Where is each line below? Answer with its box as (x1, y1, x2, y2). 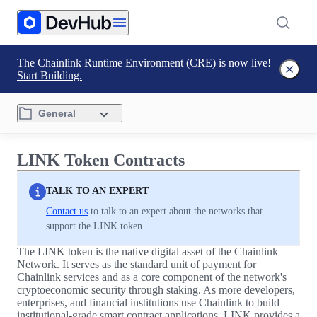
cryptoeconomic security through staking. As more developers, (17, 284, 295, 296)
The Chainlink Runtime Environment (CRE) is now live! (17, 57, 271, 69)
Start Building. (17, 69, 82, 81)
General (38, 108, 76, 119)
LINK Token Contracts (17, 151, 185, 169)
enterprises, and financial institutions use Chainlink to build (17, 296, 279, 309)
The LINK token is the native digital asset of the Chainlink (17, 246, 278, 258)
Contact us (46, 206, 88, 217)
